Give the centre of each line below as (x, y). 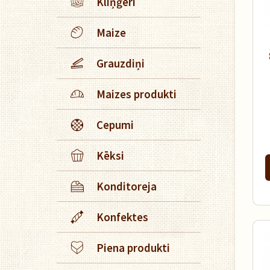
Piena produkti (133, 248)
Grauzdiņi (121, 63)
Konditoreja (127, 186)
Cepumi (115, 125)
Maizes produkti (137, 94)
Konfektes (122, 217)
